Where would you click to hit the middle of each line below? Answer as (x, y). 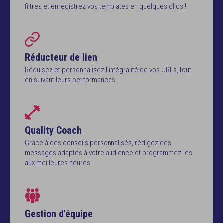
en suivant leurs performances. (71, 80)
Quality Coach (53, 130)
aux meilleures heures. (58, 163)
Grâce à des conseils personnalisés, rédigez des (98, 143)
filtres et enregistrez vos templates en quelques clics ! (106, 6)
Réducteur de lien (61, 57)
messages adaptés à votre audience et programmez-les (109, 153)
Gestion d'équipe (59, 214)
